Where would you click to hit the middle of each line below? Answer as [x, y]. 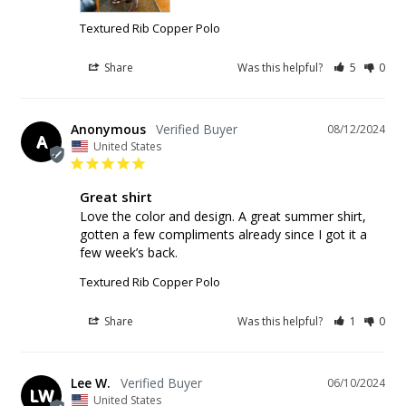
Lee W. [91, 382]
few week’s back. [129, 252]
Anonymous [108, 129]
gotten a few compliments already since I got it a [223, 234]
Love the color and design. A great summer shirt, [223, 216]
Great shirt [116, 196]
